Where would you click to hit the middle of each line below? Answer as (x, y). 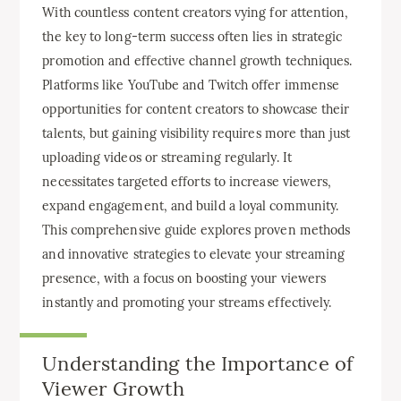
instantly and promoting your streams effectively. (187, 303)
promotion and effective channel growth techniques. (197, 61)
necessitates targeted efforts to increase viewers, (187, 182)
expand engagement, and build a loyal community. (191, 206)
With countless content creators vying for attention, (196, 13)
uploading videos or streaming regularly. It (167, 158)
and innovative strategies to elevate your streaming (194, 254)
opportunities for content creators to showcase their (196, 109)
